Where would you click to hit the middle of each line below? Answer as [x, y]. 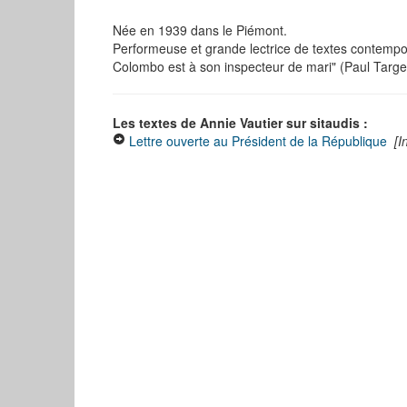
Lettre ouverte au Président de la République [258, 140]
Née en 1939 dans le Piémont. [200, 30]
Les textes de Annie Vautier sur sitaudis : [240, 122]
